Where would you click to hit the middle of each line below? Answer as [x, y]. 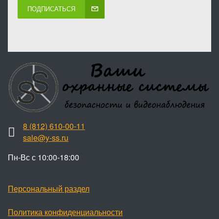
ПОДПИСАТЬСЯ [51, 9]
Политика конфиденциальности [65, 212]
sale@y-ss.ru [46, 138]
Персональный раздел [49, 189]
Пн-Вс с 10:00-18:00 [44, 157]
